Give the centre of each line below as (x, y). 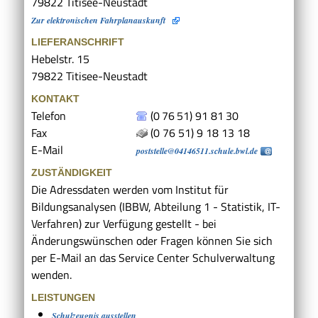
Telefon (49, 116)
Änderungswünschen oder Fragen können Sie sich (152, 241)
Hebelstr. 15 (60, 59)
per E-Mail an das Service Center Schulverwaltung (153, 258)
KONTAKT (55, 99)
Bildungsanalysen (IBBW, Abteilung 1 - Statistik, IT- (156, 207)
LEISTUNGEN (63, 298)
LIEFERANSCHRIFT (78, 42)
